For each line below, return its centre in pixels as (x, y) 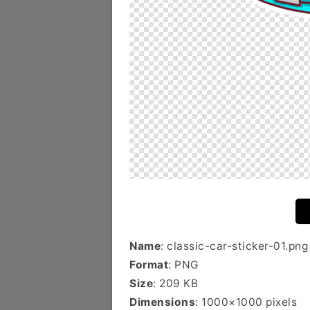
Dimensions (162, 302)
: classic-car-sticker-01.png (234, 246)
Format (149, 265)
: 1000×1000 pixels (246, 302)
